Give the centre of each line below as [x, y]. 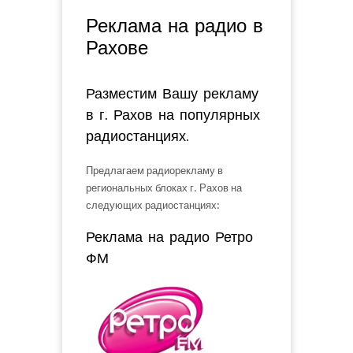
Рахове [117, 48]
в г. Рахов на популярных [173, 115]
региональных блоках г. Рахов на [164, 188]
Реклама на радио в [175, 26]
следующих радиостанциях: [153, 205]
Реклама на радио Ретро [169, 237]
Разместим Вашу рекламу [172, 93]
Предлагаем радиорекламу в [154, 171]
